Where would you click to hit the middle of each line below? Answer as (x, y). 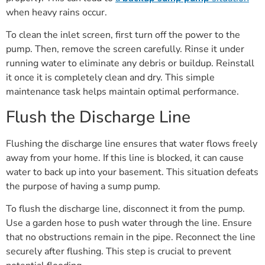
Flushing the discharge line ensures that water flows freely (132, 143)
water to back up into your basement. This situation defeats (132, 172)
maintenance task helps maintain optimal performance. (122, 92)
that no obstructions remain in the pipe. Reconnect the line (131, 237)
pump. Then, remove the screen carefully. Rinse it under (125, 49)
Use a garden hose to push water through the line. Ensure (129, 223)
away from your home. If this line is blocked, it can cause (125, 158)
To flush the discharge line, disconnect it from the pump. (125, 209)
